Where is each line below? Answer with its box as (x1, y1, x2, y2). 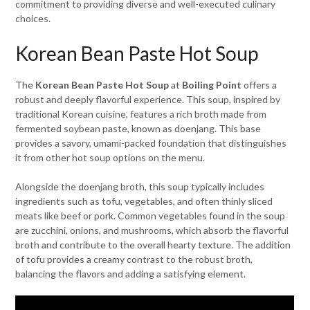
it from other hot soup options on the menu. (15, 152, 206, 163)
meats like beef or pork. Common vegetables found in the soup (15, 210, 286, 221)
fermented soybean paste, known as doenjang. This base (15, 122, 262, 134)
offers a (241, 79, 277, 91)
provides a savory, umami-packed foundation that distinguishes (15, 137, 287, 149)
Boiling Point (182, 79, 242, 91)
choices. (15, 12, 51, 24)
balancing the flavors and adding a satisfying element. (15, 268, 246, 280)
